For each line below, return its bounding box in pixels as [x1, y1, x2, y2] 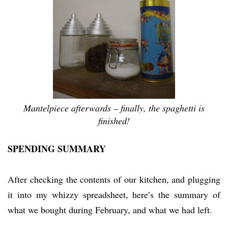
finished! [98, 114, 130, 127]
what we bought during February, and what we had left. [8, 203, 212, 216]
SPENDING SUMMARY [8, 141, 106, 155]
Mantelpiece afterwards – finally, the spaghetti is [23, 101, 205, 114]
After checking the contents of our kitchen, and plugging [8, 173, 220, 185]
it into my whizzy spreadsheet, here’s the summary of [8, 188, 220, 201]
